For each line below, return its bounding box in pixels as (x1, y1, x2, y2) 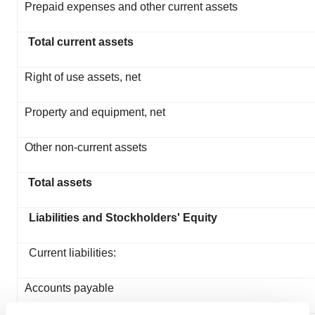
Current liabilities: (29, 247, 116, 259)
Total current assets (28, 36, 134, 48)
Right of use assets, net (25, 71, 141, 83)
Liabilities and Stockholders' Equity (29, 212, 217, 224)
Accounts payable (25, 282, 114, 294)
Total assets (28, 176, 92, 188)
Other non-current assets (25, 141, 147, 153)
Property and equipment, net (25, 106, 165, 118)
